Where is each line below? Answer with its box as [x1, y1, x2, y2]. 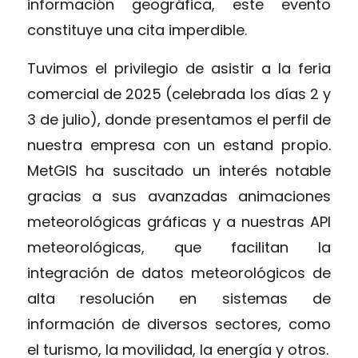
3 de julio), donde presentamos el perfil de [26, 109, 332, 129]
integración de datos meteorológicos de [26, 262, 332, 283]
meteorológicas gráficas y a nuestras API [26, 211, 332, 232]
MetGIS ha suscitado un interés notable [26, 160, 332, 181]
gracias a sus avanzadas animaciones [26, 185, 332, 206]
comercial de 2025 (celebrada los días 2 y [26, 83, 332, 104]
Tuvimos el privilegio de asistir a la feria [26, 58, 332, 78]
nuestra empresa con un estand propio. [26, 134, 332, 155]
